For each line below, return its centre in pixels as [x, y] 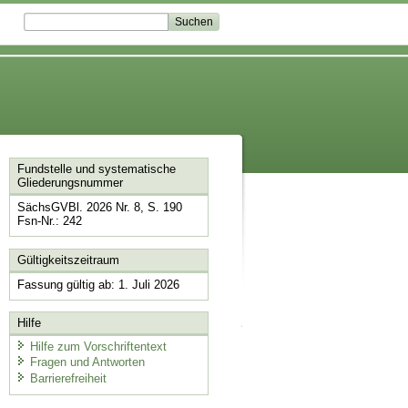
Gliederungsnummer [70, 183]
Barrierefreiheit [68, 378]
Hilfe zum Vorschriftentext [98, 346]
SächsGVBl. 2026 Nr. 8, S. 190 [99, 208]
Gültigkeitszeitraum [68, 260]
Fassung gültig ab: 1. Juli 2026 [98, 284]
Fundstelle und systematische [96, 169]
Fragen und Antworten [87, 362]
